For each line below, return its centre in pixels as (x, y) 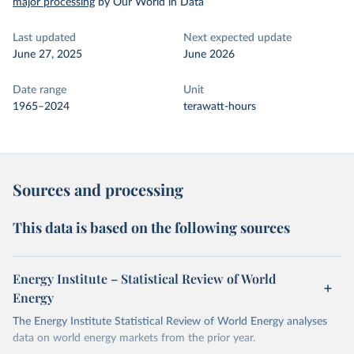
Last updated (44, 38)
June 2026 (209, 55)
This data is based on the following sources (151, 228)
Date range (40, 90)
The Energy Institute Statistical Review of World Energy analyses (170, 322)
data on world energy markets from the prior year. (134, 338)
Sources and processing (98, 189)
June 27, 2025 (47, 55)
